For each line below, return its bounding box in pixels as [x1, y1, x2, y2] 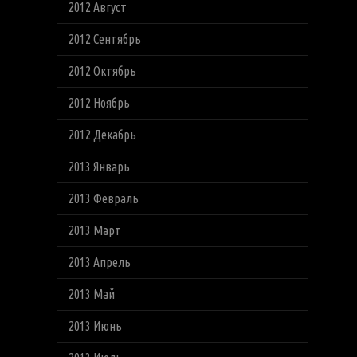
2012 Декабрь [68, 127, 136, 142]
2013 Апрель [68, 255, 131, 269]
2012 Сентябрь [68, 32, 141, 46]
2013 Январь [68, 159, 130, 174]
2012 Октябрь [68, 64, 136, 78]
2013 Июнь [68, 319, 122, 333]
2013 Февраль [68, 191, 139, 206]
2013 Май [68, 287, 115, 301]
